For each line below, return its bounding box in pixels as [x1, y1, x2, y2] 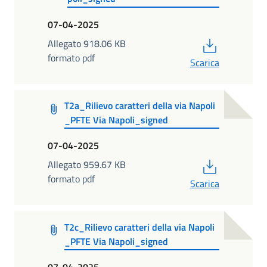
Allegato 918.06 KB [48, 36, 126, 51]
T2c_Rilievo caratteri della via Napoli [64, 219, 215, 234]
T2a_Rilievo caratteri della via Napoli [64, 98, 215, 113]
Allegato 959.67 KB [48, 157, 126, 172]
